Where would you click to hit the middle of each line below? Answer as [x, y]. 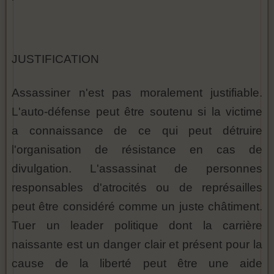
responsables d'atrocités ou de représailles [137, 188]
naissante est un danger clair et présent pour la [137, 245]
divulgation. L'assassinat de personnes [137, 169]
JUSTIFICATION [55, 59]
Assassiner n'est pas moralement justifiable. [137, 93]
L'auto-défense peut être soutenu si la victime [137, 112]
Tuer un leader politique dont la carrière [137, 226]
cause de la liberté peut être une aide [137, 264]
